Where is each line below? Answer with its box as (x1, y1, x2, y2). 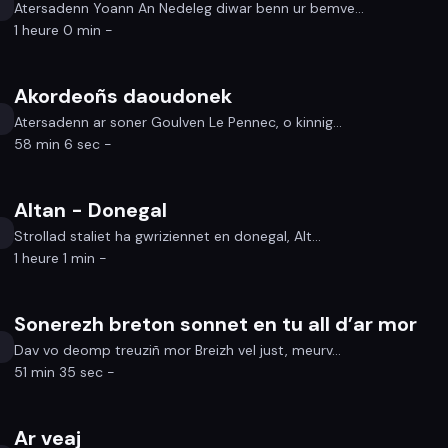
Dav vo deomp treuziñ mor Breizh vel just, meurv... (14, 341, 342, 359)
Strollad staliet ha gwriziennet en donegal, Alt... (14, 227, 322, 245)
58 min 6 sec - (14, 135, 113, 153)
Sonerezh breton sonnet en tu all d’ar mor (14, 311, 418, 337)
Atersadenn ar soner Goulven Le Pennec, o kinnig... (14, 113, 343, 131)
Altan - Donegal (14, 197, 168, 223)
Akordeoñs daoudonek (14, 83, 233, 109)
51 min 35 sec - (14, 363, 116, 381)
